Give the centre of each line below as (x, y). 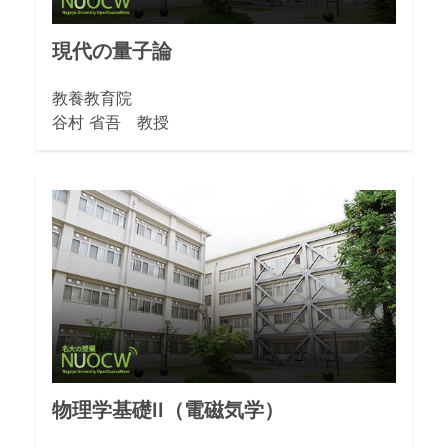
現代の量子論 (112, 50)
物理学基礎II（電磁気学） (168, 410)
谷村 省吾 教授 (110, 121)
